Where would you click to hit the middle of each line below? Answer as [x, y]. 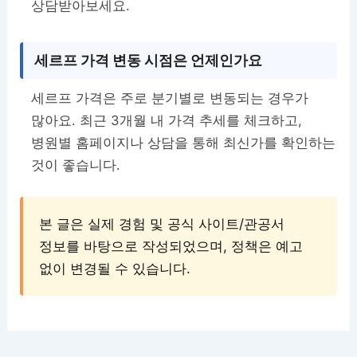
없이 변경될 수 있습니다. [115, 268]
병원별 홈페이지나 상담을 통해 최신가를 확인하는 [184, 143]
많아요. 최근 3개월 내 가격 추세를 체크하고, [167, 121]
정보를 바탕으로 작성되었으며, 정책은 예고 [171, 246]
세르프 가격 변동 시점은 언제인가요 [149, 61]
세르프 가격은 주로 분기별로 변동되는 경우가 [170, 98]
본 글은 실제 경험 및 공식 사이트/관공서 [162, 224]
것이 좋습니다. [76, 165]
